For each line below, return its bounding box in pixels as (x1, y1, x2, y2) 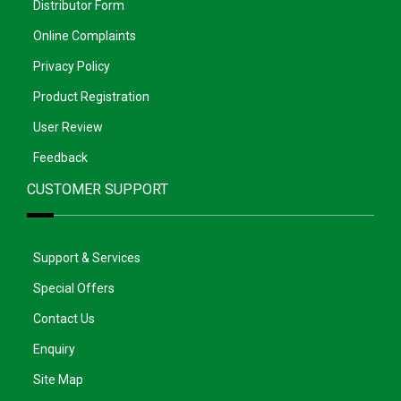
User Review (33, 119, 103, 134)
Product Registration (33, 89, 149, 104)
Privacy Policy (33, 58, 110, 73)
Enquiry (33, 341, 75, 356)
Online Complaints (33, 28, 136, 43)
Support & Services (33, 250, 141, 265)
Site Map (33, 371, 83, 387)
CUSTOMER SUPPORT (27, 180, 168, 198)
